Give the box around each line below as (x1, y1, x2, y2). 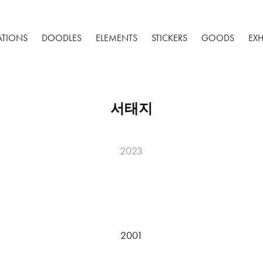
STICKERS (151, 32, 188, 43)
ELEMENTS (96, 32, 138, 43)
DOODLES (42, 32, 82, 43)
